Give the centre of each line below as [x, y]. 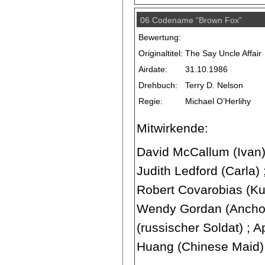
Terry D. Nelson [214, 85]
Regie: [151, 101]
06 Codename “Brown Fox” [191, 20]
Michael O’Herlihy [218, 101]
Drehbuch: [158, 85]
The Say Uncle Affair [224, 54]
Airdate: [153, 70]
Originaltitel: [161, 54]
